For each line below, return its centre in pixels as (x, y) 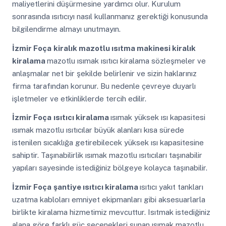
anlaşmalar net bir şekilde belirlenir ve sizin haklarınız (104, 73)
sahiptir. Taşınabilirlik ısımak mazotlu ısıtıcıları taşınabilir (107, 155)
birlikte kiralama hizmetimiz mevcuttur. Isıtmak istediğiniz (111, 212)
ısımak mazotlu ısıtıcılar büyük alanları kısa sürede (98, 130)
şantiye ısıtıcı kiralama (96, 187)
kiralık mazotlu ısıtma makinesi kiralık (124, 48)
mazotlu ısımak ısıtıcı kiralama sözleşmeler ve (126, 61)
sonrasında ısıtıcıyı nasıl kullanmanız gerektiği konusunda (110, 17)
